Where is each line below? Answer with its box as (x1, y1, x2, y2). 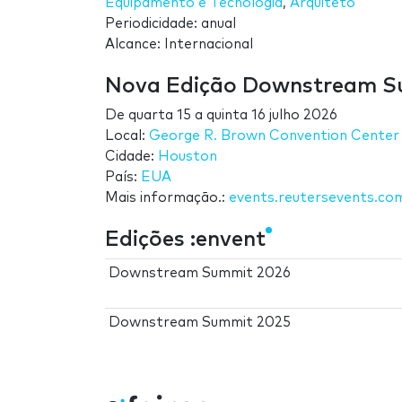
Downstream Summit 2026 (109, 266, 292, 280)
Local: (105, 128, 149, 143)
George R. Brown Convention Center (149, 128, 399, 143)
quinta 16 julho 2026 (206, 108, 337, 122)
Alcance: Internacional (105, 37, 253, 51)
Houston (158, 149, 217, 163)
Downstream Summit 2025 (109, 315, 292, 329)
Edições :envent (105, 228, 266, 250)
